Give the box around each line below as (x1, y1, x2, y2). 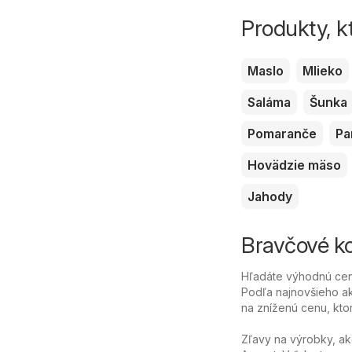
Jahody (247, 188, 292, 204)
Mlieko (302, 62, 343, 79)
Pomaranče (247, 125, 317, 141)
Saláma (247, 93, 291, 110)
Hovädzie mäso (247, 156, 341, 173)
